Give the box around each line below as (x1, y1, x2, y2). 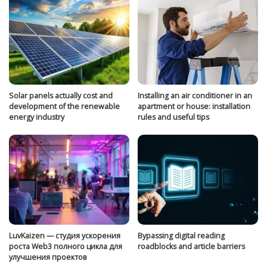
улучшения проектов (9, 252, 87, 263)
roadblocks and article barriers (138, 241, 245, 252)
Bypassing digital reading (138, 231, 225, 241)
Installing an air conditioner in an (138, 90, 252, 101)
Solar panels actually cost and (9, 90, 113, 101)
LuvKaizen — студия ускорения (9, 231, 120, 241)
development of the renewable (9, 101, 120, 111)
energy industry (9, 111, 64, 122)
